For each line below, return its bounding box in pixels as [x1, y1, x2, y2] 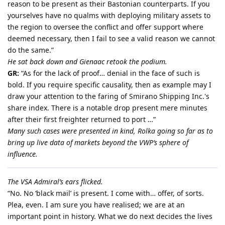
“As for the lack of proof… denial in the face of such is [19, 68, 200, 78]
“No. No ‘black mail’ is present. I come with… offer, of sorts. [8, 188, 204, 198]
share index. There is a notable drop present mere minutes [8, 103, 207, 113]
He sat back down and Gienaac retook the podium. [8, 57, 167, 67]
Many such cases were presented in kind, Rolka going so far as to [8, 126, 213, 136]
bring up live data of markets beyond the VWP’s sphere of [8, 138, 188, 148]
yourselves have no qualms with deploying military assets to [8, 11, 210, 21]
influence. [8, 149, 38, 159]
